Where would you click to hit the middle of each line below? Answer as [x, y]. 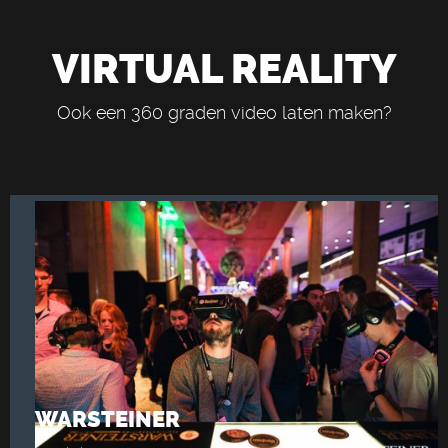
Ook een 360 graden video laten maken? [224, 112]
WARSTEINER [107, 419]
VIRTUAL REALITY [224, 69]
